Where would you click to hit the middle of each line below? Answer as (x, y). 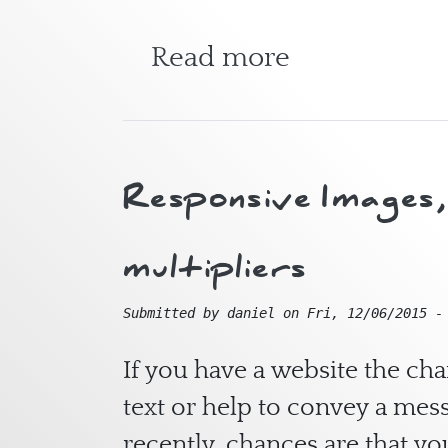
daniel (251, 312)
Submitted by (175, 312)
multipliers (215, 267)
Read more (220, 56)
